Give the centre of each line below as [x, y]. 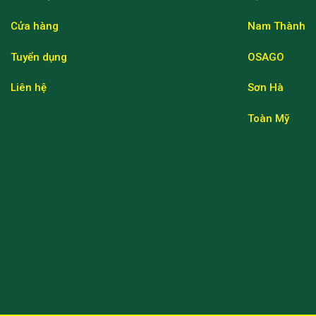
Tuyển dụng [39, 57]
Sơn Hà [266, 88]
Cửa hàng [35, 26]
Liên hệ [29, 88]
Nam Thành [276, 26]
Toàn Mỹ [268, 118]
